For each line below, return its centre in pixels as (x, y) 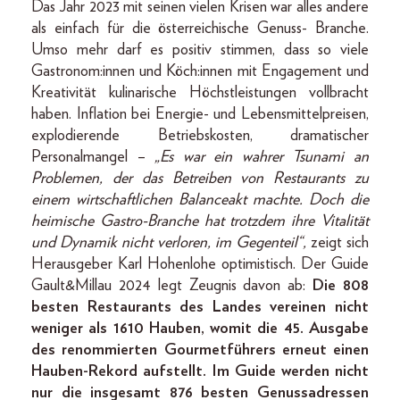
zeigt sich (340, 243)
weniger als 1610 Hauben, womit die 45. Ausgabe (200, 329)
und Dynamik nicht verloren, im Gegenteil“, (171, 243)
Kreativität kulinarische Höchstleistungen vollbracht (200, 93)
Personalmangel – (93, 158)
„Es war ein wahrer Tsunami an (262, 158)
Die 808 (341, 286)
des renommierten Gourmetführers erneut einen (200, 350)
